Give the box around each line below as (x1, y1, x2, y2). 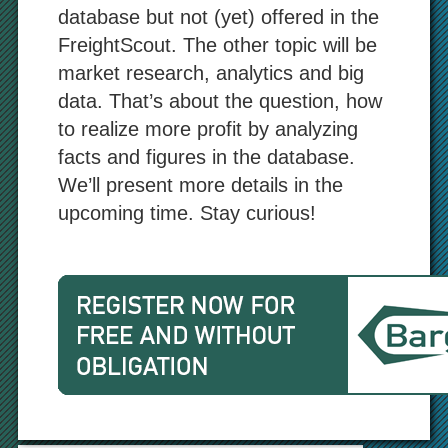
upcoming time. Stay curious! (57, 202, 316, 225)
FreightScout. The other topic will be (57, 34, 377, 57)
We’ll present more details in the (57, 174, 343, 197)
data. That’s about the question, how (57, 90, 382, 113)
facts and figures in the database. (57, 146, 355, 169)
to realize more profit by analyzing (57, 118, 358, 141)
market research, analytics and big (57, 62, 364, 85)
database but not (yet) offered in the (57, 6, 379, 29)
